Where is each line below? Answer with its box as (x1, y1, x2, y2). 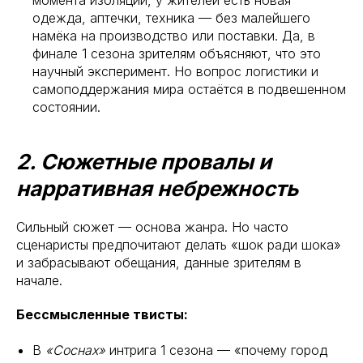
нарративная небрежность (16, 176, 298, 201)
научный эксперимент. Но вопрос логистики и (32, 63, 318, 79)
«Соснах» (45, 342, 105, 358)
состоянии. (32, 99, 100, 115)
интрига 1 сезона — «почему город (105, 342, 327, 358)
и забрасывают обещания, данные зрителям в (16, 254, 301, 271)
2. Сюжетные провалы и (16, 149, 271, 174)
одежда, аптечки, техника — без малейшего (32, 10, 310, 26)
